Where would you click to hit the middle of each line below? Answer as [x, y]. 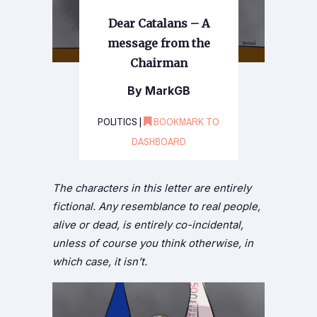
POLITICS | [121, 121]
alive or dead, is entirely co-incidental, [148, 225]
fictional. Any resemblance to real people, [156, 206]
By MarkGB [158, 90]
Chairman [158, 63]
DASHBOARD [158, 141]
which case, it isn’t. [100, 261]
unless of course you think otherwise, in [153, 243]
